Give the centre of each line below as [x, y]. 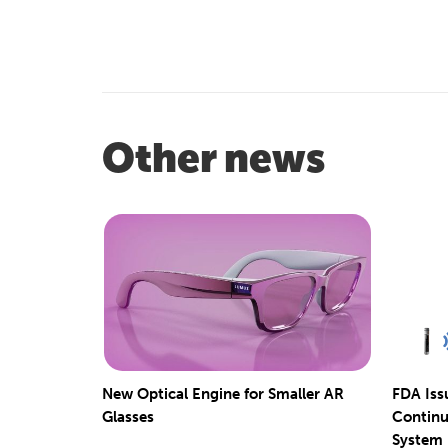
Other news [213, 157]
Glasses [128, 416]
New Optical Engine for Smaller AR [223, 393]
